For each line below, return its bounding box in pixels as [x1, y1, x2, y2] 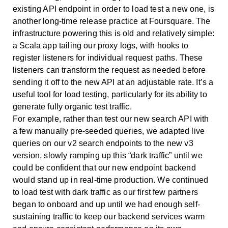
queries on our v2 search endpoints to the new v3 [13, 139, 193, 148]
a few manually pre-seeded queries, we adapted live [13, 127, 205, 136]
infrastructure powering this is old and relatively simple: [13, 29, 215, 38]
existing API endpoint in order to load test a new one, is [13, 5, 215, 14]
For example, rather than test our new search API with [13, 115, 209, 124]
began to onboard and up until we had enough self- [13, 200, 200, 209]
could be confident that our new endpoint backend [13, 163, 196, 173]
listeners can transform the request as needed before [13, 66, 206, 75]
